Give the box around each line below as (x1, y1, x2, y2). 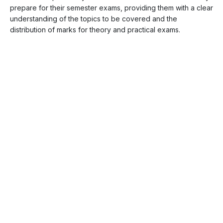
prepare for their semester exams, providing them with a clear (10, 3, 213, 12)
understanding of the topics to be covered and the (10, 14, 177, 23)
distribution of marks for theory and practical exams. (10, 25, 180, 34)
